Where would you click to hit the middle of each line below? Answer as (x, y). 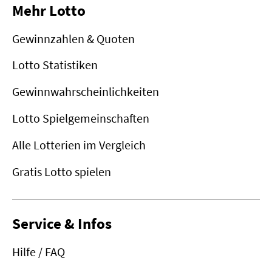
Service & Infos (62, 224)
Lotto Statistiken (55, 65)
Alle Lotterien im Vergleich (79, 145)
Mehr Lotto (49, 11)
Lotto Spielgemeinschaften (80, 118)
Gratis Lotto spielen (61, 172)
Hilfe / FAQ (38, 251)
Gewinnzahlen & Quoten (73, 38)
